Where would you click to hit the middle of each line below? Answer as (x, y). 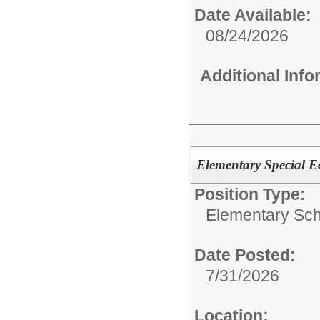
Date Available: (253, 15)
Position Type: (250, 195)
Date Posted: (245, 255)
